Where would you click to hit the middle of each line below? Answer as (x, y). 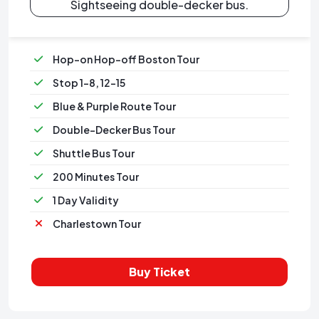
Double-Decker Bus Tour (114, 129)
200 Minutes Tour (96, 176)
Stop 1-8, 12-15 (89, 82)
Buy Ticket (159, 271)
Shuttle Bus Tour (94, 153)
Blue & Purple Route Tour (114, 106)
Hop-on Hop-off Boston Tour (126, 59)
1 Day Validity (86, 200)
